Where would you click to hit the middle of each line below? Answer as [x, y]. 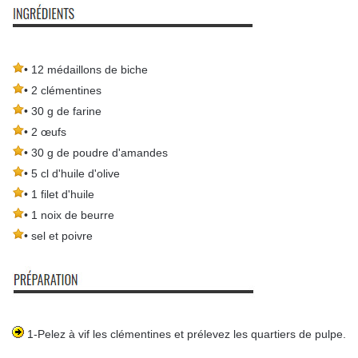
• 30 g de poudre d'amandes [96, 152]
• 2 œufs [45, 131]
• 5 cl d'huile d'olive [72, 173]
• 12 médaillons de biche [86, 69]
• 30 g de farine [63, 111]
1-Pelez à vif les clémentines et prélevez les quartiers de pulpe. [185, 334]
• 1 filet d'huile [59, 194]
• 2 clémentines [63, 90]
